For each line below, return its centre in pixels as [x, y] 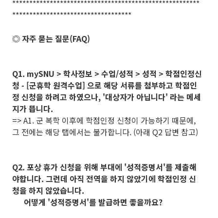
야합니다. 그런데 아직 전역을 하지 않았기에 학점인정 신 [104, 179]
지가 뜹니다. [34, 109]
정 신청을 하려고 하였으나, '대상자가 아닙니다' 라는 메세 [107, 97]
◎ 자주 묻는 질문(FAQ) [51, 38]
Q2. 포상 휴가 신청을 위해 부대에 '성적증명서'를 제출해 [104, 167]
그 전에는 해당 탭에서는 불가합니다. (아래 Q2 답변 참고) [106, 132]
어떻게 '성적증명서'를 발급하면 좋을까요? [88, 202]
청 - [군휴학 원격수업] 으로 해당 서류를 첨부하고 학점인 [105, 85]
